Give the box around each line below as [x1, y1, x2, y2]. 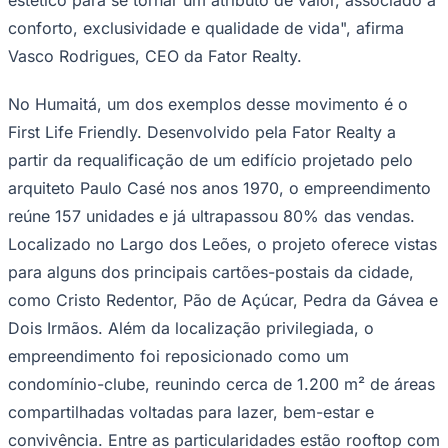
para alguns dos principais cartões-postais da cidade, [8, 261, 414, 282]
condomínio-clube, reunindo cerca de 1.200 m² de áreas [8, 373, 435, 394]
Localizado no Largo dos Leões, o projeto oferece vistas [8, 233, 437, 254]
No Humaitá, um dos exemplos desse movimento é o [8, 93, 408, 114]
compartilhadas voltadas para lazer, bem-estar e [8, 401, 374, 422]
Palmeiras [8, 161, 69, 178]
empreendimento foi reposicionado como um [8, 345, 349, 366]
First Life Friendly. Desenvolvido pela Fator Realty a [8, 121, 396, 142]
